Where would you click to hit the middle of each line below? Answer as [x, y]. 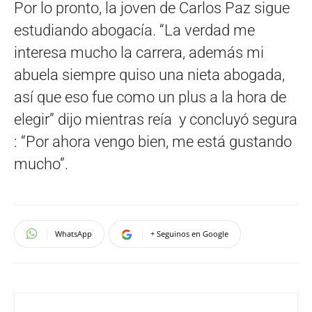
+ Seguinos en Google [189, 233]
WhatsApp [73, 233]
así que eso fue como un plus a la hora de [150, 97]
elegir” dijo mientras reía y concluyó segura [156, 119]
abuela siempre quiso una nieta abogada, [149, 75]
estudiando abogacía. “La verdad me [134, 30]
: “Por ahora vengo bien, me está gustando [153, 141]
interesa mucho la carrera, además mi [139, 52]
